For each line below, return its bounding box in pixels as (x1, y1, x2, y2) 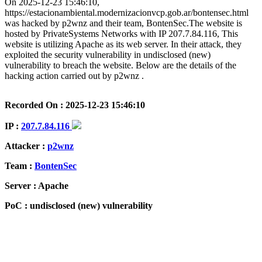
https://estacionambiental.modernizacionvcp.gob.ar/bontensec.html (5, 7, 249, 18)
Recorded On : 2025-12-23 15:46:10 (5, 99, 145, 110)
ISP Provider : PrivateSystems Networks (5, 220, 165, 230)
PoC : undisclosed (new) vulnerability (5, 200, 153, 211)
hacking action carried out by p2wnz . (5, 70, 144, 81)
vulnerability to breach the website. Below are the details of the (5, 60, 236, 70)
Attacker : (5, 140, 47, 151)
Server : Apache (5, 180, 68, 191)
